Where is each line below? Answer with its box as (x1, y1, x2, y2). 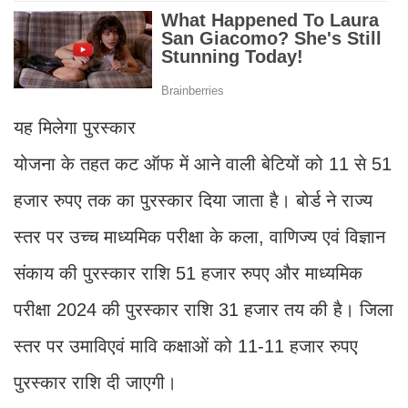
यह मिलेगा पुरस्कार (14, 117, 136, 138)
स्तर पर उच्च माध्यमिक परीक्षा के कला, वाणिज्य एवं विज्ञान (14, 227, 385, 248)
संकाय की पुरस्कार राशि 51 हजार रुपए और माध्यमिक (14, 263, 362, 284)
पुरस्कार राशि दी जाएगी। (14, 372, 177, 393)
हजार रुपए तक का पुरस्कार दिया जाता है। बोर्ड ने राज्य (14, 190, 372, 211)
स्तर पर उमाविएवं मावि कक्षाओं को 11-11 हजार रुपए (14, 336, 358, 357)
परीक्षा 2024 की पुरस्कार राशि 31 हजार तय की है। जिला (14, 300, 393, 321)
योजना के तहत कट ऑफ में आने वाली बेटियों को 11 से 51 (14, 154, 392, 175)
